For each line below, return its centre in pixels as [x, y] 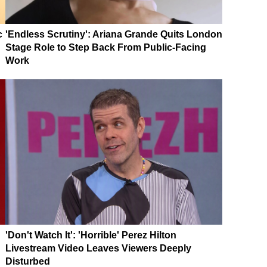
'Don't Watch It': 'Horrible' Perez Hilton [91, 235]
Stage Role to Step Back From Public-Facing [106, 47]
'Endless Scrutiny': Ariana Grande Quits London [114, 34]
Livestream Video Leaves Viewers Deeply [98, 248]
